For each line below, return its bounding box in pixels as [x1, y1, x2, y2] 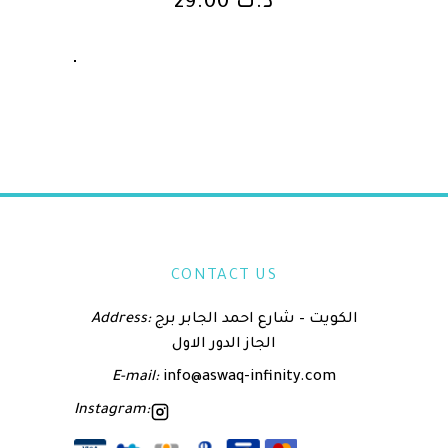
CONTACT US [171, 268, 277, 286]
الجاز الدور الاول [172, 337, 276, 354]
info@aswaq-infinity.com [159, 370, 336, 387]
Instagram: [74, 403, 150, 420]
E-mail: [112, 370, 159, 387]
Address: [90, 312, 151, 329]
